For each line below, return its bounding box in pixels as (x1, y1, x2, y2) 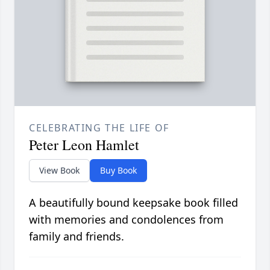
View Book (39, 165, 80, 177)
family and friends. (29, 229, 124, 244)
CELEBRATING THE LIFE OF (29, 121, 169, 135)
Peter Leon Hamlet (29, 135, 139, 155)
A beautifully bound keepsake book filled (29, 195, 238, 210)
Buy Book (100, 165, 137, 177)
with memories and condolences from (29, 212, 224, 227)
